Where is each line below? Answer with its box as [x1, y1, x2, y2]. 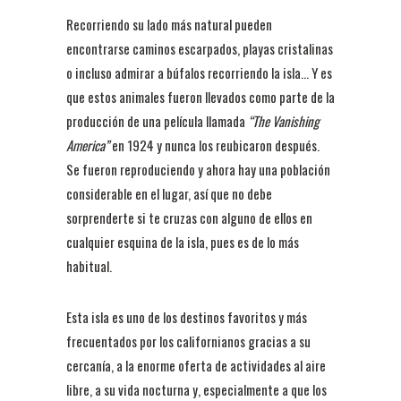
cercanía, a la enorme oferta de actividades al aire [66, 355, 326, 376]
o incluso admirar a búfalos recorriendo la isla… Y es [66, 63, 332, 83]
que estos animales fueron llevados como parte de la [66, 87, 335, 107]
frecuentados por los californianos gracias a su [66, 331, 311, 352]
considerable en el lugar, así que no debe [66, 183, 272, 204]
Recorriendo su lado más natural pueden [66, 14, 272, 35]
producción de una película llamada [66, 111, 248, 132]
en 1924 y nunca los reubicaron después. [109, 135, 320, 156]
